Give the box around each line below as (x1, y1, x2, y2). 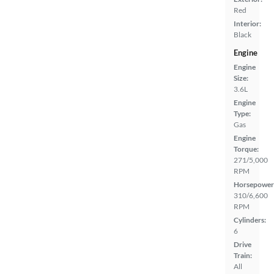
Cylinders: (234, 215, 266, 224)
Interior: (234, 19, 261, 28)
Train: (234, 251, 252, 260)
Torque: (234, 144, 259, 154)
